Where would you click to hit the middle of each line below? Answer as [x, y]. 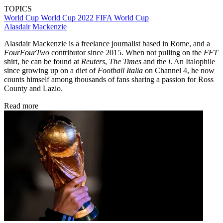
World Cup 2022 [68, 17]
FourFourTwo [28, 52]
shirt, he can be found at [43, 61]
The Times [125, 61]
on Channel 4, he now [179, 70]
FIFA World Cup [122, 17]
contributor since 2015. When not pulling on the [127, 52]
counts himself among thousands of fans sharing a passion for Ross [109, 79]
